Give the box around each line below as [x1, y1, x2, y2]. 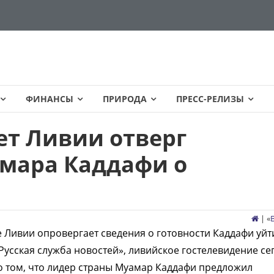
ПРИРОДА [103, 93, 147, 105]
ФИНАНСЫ [26, 93, 73, 105]
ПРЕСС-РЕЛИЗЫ [176, 93, 244, 105]
